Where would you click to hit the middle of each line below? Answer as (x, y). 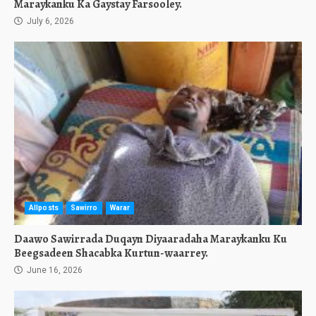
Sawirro (84, 208)
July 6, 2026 (49, 21)
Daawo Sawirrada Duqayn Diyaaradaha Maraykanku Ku (151, 239)
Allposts (44, 208)
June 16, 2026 (54, 270)
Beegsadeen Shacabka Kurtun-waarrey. (111, 253)
